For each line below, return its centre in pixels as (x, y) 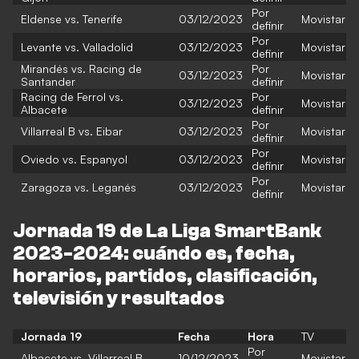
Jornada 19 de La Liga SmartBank (167, 231)
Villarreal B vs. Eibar (72, 131)
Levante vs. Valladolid (77, 47)
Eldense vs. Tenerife (72, 19)
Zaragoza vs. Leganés (79, 187)
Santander (48, 81)
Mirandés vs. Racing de (81, 69)
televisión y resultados (119, 298)
